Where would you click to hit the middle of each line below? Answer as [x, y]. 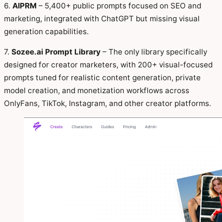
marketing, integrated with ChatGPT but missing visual [102, 18]
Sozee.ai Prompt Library [56, 52]
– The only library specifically [154, 52]
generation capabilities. [46, 31]
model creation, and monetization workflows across [97, 91]
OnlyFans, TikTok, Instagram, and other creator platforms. [108, 104]
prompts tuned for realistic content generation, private [102, 78]
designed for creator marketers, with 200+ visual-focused [108, 65]
